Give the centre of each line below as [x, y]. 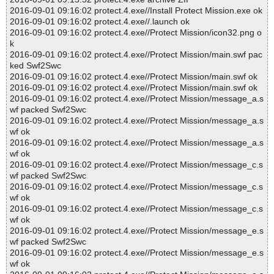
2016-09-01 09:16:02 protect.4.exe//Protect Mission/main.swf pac [136, 55]
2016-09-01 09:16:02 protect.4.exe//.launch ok [100, 22]
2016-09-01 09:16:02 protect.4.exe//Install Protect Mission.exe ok [136, 11]
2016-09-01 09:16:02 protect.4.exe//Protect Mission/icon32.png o [136, 33]
